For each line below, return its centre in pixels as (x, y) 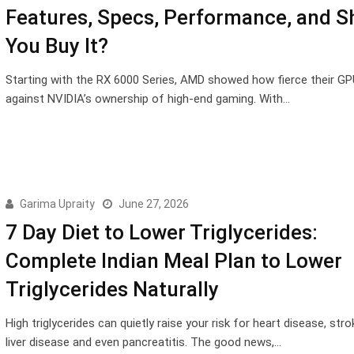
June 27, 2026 (153, 203)
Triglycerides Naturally (112, 289)
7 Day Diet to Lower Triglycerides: (161, 232)
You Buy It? (56, 45)
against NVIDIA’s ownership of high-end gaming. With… (147, 98)
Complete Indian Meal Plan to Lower (173, 260)
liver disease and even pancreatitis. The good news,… (143, 342)
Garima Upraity (57, 203)
